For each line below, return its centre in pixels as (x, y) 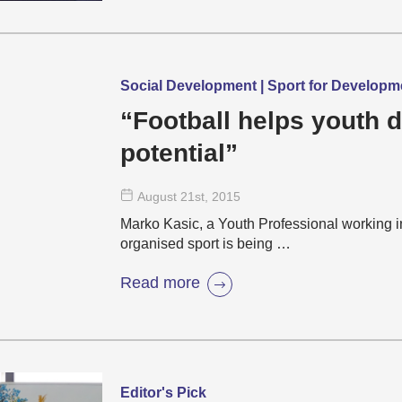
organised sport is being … (205, 244)
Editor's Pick (163, 393)
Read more (160, 282)
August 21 (166, 197)
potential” (179, 153)
